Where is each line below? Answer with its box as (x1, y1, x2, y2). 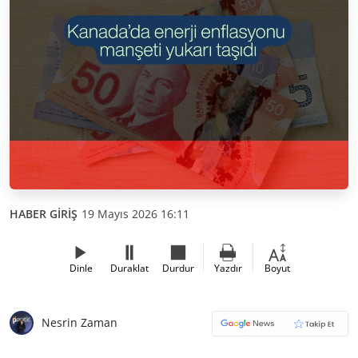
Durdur (162, 261, 194, 275)
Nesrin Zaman (42, 315, 117, 330)
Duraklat (110, 261, 149, 275)
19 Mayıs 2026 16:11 (82, 205, 189, 221)
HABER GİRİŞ (10, 205, 78, 221)
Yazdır (213, 261, 242, 275)
